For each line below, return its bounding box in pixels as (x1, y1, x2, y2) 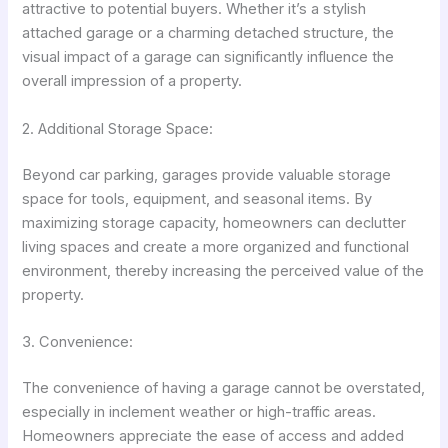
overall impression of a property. (22, 72, 243, 91)
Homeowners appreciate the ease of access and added (22, 426, 405, 445)
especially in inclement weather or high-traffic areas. (22, 402, 377, 421)
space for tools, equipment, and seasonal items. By (22, 189, 373, 208)
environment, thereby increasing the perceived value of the (22, 261, 425, 280)
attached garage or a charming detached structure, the (22, 24, 395, 43)
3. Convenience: (22, 332, 134, 351)
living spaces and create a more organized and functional (22, 237, 410, 256)
